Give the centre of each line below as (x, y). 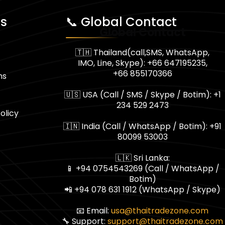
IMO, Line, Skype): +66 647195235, (142, 63)
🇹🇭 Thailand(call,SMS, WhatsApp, (143, 53)
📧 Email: (94, 211)
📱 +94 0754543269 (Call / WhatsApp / (142, 169)
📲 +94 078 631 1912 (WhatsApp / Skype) (143, 190)
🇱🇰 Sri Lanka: (142, 158)
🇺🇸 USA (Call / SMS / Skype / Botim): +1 (142, 95)
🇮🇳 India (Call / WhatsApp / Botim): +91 (143, 127)
